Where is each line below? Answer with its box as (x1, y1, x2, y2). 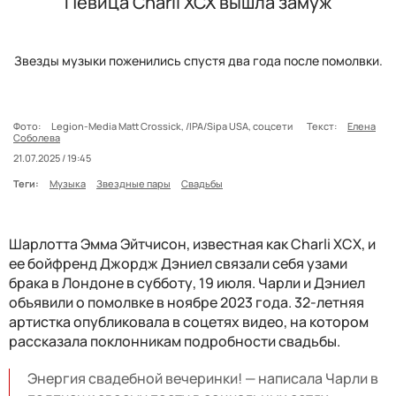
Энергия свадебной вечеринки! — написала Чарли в (27, 368, 378, 388)
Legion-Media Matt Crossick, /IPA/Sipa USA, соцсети (51, 118, 296, 133)
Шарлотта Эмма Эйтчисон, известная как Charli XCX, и (9, 233, 376, 254)
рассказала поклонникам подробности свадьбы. (9, 331, 340, 351)
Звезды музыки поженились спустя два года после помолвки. (13, 51, 383, 69)
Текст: (307, 118, 337, 133)
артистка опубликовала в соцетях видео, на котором (9, 311, 369, 331)
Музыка (49, 176, 86, 190)
